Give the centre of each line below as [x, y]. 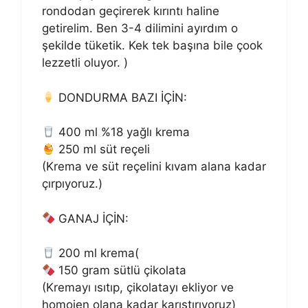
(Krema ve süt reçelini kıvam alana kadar [154, 167]
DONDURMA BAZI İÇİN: [121, 97]
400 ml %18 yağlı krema [123, 132]
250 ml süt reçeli [103, 150]
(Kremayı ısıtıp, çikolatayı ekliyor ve [138, 288]
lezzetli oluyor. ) [85, 63]
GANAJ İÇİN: [92, 218]
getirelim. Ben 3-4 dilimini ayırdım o [140, 29]
